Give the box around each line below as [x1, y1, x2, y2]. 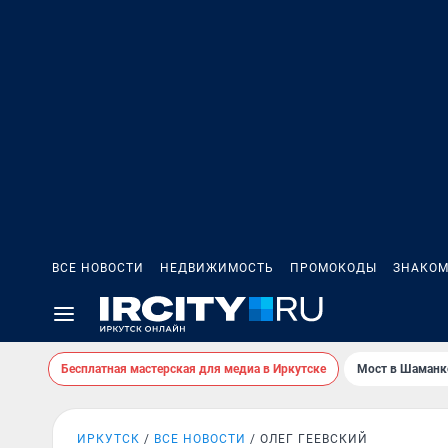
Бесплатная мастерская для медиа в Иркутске [61, 362, 326, 376]
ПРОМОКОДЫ [290, 261, 377, 275]
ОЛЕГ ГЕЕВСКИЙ [260, 432, 368, 446]
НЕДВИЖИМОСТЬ [160, 261, 274, 275]
